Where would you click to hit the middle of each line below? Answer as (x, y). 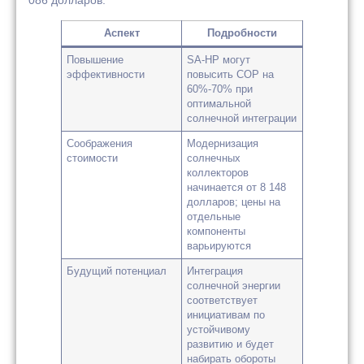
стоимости (93, 159)
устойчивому (219, 330)
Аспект (121, 34)
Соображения (100, 144)
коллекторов (218, 173)
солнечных (214, 159)
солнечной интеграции (242, 119)
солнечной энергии (234, 286)
